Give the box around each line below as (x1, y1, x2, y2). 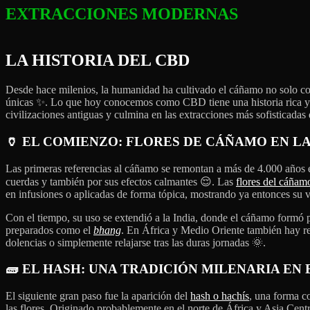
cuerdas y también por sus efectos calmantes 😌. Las (6, 175, 236, 188)
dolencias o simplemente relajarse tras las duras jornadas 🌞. (6, 236, 266, 248)
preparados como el (6, 224, 93, 236)
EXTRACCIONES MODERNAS (6, 5, 238, 24)
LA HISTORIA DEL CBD (6, 51, 190, 70)
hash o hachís (190, 290, 249, 302)
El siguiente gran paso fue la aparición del (6, 290, 190, 302)
